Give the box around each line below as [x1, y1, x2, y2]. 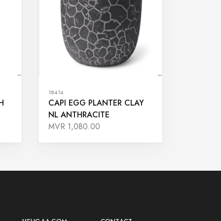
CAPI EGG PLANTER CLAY [48, 97, 144, 109]
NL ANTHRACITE [48, 109, 110, 120]
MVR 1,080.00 [48, 121, 100, 132]
